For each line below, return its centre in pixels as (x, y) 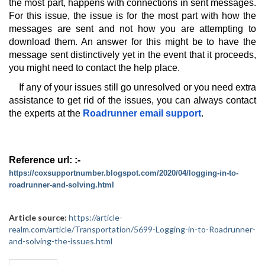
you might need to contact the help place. (94, 68)
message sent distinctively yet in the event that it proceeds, (132, 55)
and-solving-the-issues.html (61, 241)
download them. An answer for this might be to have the (132, 42)
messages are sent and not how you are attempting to (132, 29)
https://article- (96, 217)
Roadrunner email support (142, 113)
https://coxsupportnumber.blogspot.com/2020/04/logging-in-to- (124, 173)
